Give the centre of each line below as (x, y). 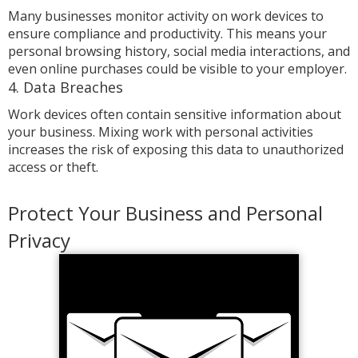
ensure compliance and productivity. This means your (167, 34)
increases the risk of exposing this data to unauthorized (176, 149)
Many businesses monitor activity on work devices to (166, 16)
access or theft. (53, 167)
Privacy (39, 240)
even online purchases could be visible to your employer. (177, 69)
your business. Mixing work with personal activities (161, 132)
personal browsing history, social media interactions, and (179, 51)
